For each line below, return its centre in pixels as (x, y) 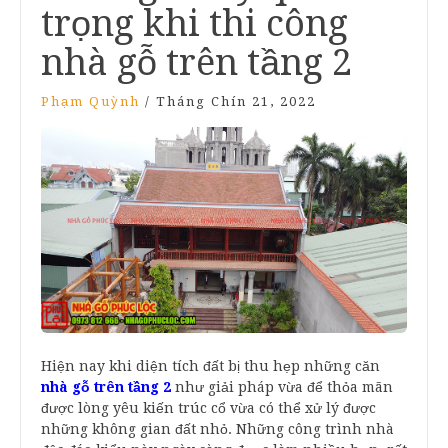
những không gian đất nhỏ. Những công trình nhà (217, 428)
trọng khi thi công (194, 23)
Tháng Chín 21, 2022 (236, 101)
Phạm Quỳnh (90, 101)
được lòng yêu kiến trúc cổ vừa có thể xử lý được (208, 407)
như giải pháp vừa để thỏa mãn (284, 386)
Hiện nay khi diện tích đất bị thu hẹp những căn (210, 365)
